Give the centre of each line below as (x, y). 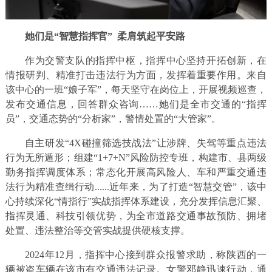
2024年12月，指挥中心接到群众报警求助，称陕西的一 (146, 255)
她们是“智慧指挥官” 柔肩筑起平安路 (105, 36)
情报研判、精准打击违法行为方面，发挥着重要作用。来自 (136, 75)
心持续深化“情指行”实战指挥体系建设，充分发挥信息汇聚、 (136, 202)
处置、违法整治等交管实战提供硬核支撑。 (97, 231)
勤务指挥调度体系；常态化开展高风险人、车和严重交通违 (136, 172)
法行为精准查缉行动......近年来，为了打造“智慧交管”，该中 (136, 187)
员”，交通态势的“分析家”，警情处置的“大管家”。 (113, 119)
